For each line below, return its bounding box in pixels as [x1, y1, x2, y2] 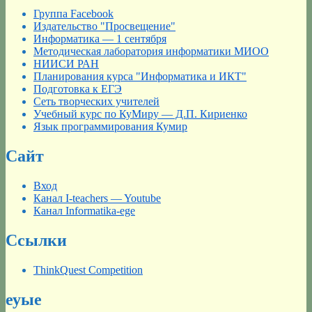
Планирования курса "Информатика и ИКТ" [33, 70, 247, 83]
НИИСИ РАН [33, 58, 99, 70]
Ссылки [6, 231, 67, 250]
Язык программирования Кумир [33, 120, 187, 133]
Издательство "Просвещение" [33, 20, 175, 33]
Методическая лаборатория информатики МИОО [33, 45, 269, 58]
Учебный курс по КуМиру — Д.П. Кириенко [33, 108, 247, 120]
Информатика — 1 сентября [33, 33, 166, 45]
